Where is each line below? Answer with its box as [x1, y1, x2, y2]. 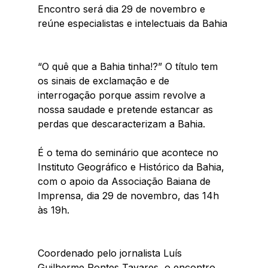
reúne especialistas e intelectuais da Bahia [37, 17, 227, 30]
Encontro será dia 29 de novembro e [37, 3, 208, 16]
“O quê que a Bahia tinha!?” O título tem [37, 60, 221, 73]
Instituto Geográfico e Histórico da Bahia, [37, 161, 227, 173]
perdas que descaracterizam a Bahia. [37, 118, 208, 130]
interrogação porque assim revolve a [37, 89, 208, 102]
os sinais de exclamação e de [37, 75, 172, 87]
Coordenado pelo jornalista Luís [37, 247, 185, 260]
